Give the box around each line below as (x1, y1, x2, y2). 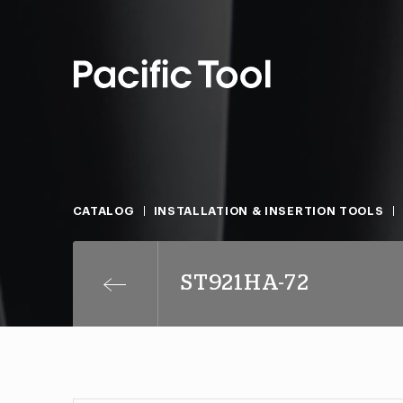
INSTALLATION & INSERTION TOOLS (153, 205, 384, 217)
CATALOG (72, 205, 135, 217)
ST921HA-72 (180, 273, 309, 294)
